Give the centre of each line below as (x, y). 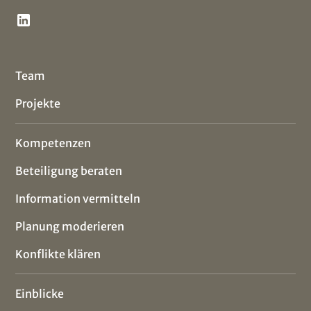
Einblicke (40, 293)
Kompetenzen (53, 143)
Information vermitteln (78, 198)
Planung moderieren (70, 226)
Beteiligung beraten (69, 170)
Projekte (38, 103)
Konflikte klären (58, 254)
